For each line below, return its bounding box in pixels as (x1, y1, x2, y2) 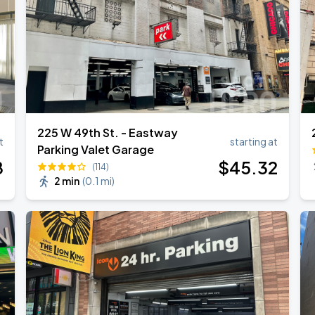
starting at (229, 135, 278, 148)
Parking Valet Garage (37, 142, 155, 157)
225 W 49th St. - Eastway (37, 125, 179, 140)
